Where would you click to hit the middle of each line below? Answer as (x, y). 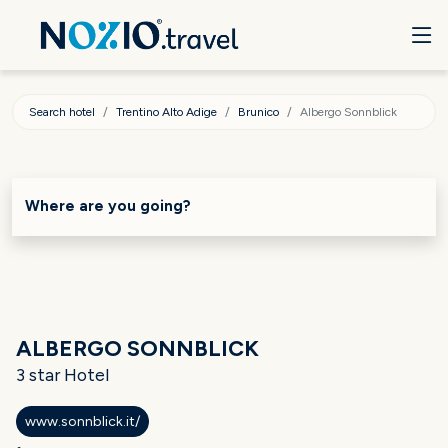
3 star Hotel (62, 374)
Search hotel (62, 112)
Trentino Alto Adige (166, 112)
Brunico (258, 112)
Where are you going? (108, 206)
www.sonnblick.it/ (82, 421)
